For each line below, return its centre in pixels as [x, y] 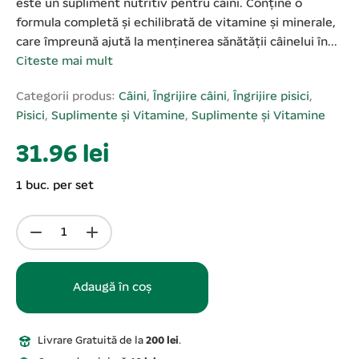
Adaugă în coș [112, 288]
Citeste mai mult [65, 62]
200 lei [162, 341]
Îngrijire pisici [271, 97]
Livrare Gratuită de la [91, 341]
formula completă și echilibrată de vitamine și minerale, [176, 24]
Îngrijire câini [190, 97]
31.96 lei [63, 156]
